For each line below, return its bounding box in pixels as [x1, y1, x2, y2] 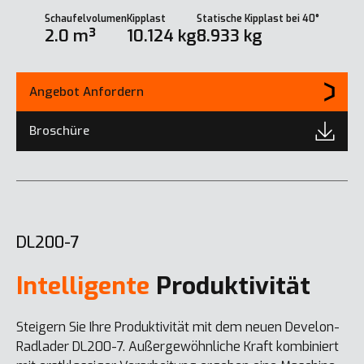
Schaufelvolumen [45, 12, 127, 26]
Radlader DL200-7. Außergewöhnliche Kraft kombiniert [16, 337, 339, 355]
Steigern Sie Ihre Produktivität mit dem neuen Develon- [16, 318, 340, 336]
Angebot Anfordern [29, 83, 144, 100]
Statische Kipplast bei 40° [197, 12, 319, 26]
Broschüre [29, 122, 89, 139]
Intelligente [16, 269, 149, 302]
